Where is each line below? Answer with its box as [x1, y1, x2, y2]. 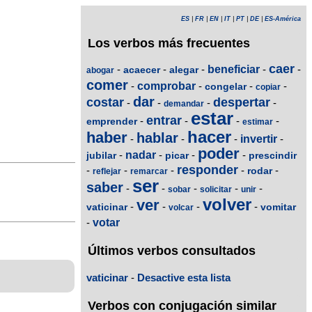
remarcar [130, 166, 168, 177]
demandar [164, 99, 204, 109]
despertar [213, 95, 270, 110]
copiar [256, 82, 281, 93]
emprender [86, 116, 137, 127]
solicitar [200, 185, 232, 195]
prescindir [249, 150, 297, 162]
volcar [169, 203, 194, 213]
